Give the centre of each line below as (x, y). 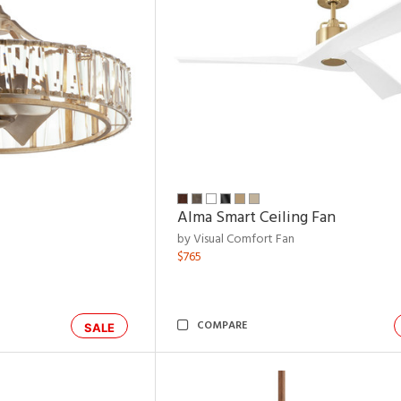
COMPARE (222, 326)
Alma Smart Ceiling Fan (256, 218)
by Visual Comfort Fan (236, 239)
